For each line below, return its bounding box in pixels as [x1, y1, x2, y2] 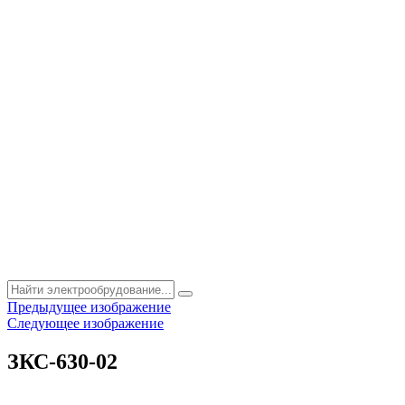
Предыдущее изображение [7, 299, 171, 315]
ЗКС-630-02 [7, 349, 118, 373]
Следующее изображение [7, 316, 164, 331]
